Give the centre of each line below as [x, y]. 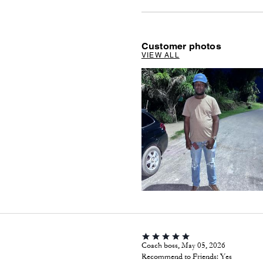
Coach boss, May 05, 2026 [183, 246]
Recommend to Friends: [180, 257]
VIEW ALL [160, 55]
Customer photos [181, 46]
